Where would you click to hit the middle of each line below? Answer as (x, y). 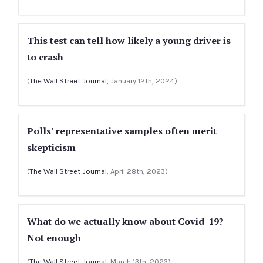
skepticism (51, 147)
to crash (45, 57)
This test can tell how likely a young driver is (129, 41)
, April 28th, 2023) (137, 171)
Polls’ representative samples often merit (122, 131)
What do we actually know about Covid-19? (125, 221)
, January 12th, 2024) (142, 81)
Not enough (54, 238)
